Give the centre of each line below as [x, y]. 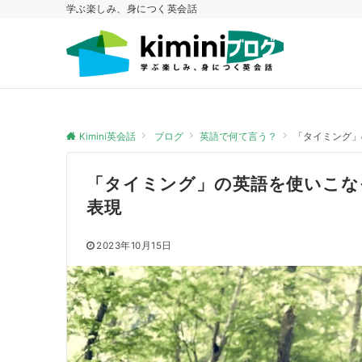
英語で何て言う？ [238, 137]
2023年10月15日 [134, 246]
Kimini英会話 [107, 137]
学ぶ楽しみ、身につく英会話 [132, 9]
